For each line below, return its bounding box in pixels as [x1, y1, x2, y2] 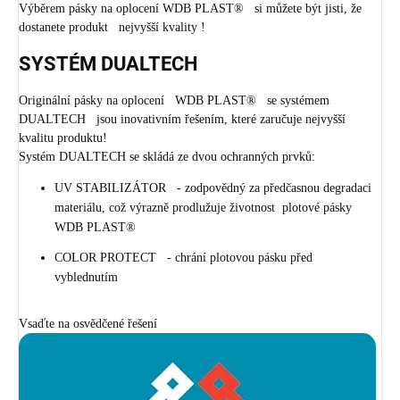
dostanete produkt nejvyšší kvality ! [19, 21, 205, 35]
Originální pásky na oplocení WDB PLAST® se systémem [19, 93, 337, 107]
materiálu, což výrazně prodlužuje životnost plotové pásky [54, 200, 359, 214]
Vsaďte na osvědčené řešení [19, 316, 157, 330]
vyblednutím [54, 270, 121, 284]
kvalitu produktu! [19, 130, 107, 145]
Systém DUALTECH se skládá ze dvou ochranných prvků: [19, 149, 315, 163]
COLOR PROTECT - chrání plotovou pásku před [54, 250, 312, 264]
